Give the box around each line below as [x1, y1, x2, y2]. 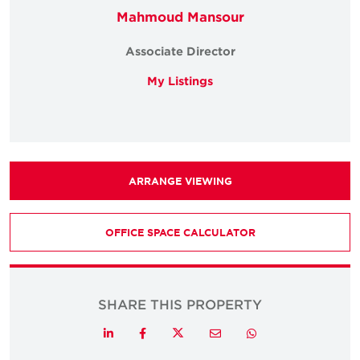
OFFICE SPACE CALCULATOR [104, 226, 256, 239]
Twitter [182, 325, 225, 339]
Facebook [145, 327, 190, 338]
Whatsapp [255, 327, 300, 338]
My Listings [147, 74, 213, 88]
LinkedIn [112, 327, 155, 338]
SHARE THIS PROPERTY [98, 296, 262, 312]
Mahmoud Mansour [116, 8, 244, 24]
